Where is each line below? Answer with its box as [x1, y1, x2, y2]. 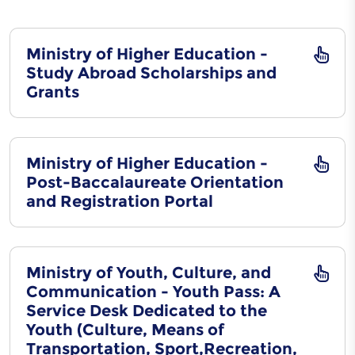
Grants [26, 82, 79, 101]
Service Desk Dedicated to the [26, 301, 267, 320]
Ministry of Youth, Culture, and [26, 263, 271, 282]
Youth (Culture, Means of [26, 320, 224, 339]
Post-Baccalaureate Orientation [26, 173, 284, 192]
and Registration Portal [26, 192, 213, 211]
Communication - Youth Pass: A [26, 282, 281, 301]
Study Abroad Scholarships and [26, 63, 277, 82]
